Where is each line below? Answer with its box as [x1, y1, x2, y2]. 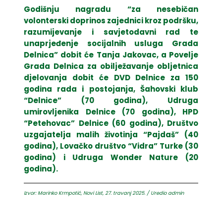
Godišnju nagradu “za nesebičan [24, 4, 198, 14]
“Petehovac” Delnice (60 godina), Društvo [24, 118, 198, 128]
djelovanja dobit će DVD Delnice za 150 [24, 72, 198, 83]
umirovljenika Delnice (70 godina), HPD [24, 107, 198, 117]
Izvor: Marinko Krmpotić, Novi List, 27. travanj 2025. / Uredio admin [24, 189, 184, 197]
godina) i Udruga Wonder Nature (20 [24, 152, 198, 163]
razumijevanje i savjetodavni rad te [24, 27, 198, 37]
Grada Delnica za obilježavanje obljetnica [24, 61, 198, 71]
